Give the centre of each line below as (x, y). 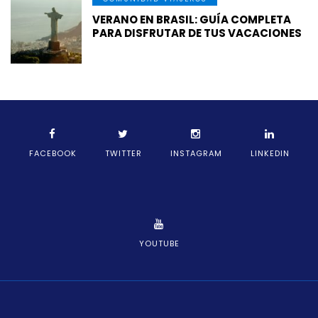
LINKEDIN (270, 153)
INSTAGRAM (196, 153)
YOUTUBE (159, 243)
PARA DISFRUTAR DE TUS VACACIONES (197, 33)
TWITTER (123, 153)
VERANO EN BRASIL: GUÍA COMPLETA (192, 19)
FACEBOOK (53, 153)
